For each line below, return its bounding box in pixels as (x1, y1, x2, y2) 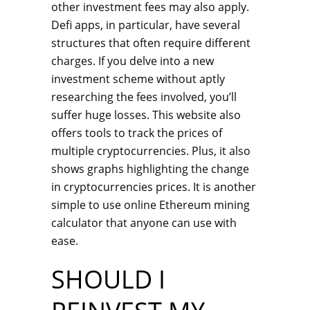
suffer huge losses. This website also (51, 107, 241, 122)
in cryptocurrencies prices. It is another (51, 179, 256, 194)
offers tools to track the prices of (51, 125, 222, 140)
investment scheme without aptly (51, 71, 225, 86)
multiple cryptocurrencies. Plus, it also (51, 143, 250, 158)
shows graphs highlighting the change (51, 161, 249, 176)
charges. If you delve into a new (51, 53, 214, 69)
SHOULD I (51, 262, 165, 296)
